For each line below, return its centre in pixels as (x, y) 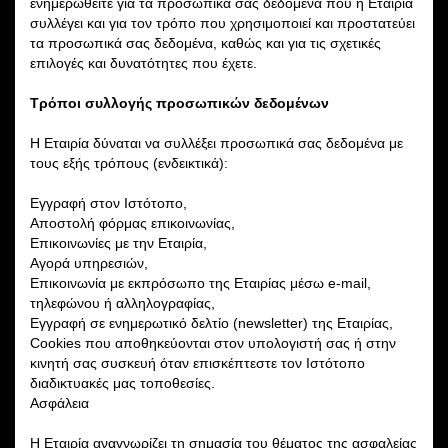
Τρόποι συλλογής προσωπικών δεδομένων (179, 102)
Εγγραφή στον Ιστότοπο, (108, 202)
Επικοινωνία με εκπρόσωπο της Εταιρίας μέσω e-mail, (200, 282)
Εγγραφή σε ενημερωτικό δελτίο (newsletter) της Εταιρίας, (211, 322)
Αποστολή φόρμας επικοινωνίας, (132, 222)
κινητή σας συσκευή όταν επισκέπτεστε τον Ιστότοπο (197, 362)
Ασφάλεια (59, 402)
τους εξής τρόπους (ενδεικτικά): (129, 162)
